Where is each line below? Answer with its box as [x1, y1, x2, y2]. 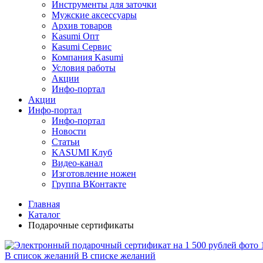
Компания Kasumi [52, 52, 123, 62]
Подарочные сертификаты [28, 220, 134, 230]
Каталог [28, 209, 60, 220]
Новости [52, 126, 86, 136]
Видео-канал [52, 157, 103, 168]
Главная [28, 198, 60, 209]
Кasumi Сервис [52, 41, 112, 52]
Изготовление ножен [52, 168, 136, 178]
